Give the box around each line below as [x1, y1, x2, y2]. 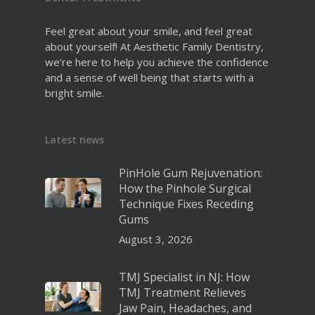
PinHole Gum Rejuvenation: [119, 165, 262, 181]
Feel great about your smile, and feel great [45, 24, 252, 39]
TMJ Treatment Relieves [119, 285, 246, 301]
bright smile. [45, 86, 104, 101]
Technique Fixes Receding [119, 196, 254, 212]
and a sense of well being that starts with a [45, 70, 254, 85]
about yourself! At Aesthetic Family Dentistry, [45, 39, 264, 54]
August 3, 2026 [119, 232, 193, 247]
